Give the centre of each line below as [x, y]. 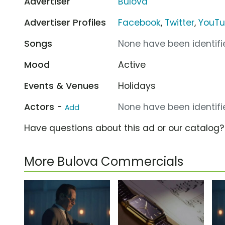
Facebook [140, 22]
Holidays [137, 86]
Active [132, 65]
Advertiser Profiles [65, 22]
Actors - [44, 107]
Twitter [180, 22]
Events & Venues [62, 86]
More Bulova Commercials [104, 161]
